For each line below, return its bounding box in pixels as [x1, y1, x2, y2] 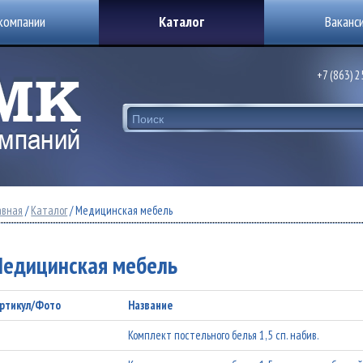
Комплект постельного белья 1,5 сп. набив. [128, 327, 320, 343]
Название [128, 297, 173, 313]
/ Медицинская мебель [67, 203, 173, 218]
